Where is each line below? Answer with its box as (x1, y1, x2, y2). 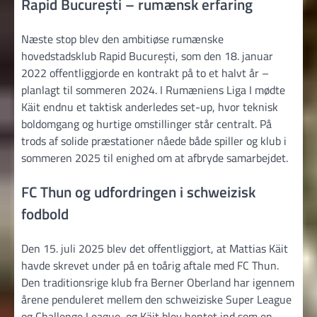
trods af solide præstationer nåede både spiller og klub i (21, 132, 287, 150)
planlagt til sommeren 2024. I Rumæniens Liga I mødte (21, 81, 285, 99)
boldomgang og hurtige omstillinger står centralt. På (21, 115, 272, 133)
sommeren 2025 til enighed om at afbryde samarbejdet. (21, 149, 288, 167)
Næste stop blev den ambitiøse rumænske (21, 30, 224, 48)
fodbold (21, 202, 69, 225)
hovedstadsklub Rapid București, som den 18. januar (21, 47, 273, 65)
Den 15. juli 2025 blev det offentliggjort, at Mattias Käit (21, 239, 288, 257)
